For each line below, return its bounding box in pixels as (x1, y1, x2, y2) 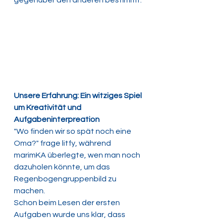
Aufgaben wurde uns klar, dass (14, 210, 127, 219)
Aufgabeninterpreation (14, 115, 101, 123)
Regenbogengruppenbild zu (14, 174, 118, 183)
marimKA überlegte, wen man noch (14, 151, 142, 159)
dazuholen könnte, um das (14, 163, 111, 171)
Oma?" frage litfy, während (14, 139, 112, 147)
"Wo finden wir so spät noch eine (14, 127, 133, 135)
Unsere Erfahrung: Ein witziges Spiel (14, 91, 143, 100)
